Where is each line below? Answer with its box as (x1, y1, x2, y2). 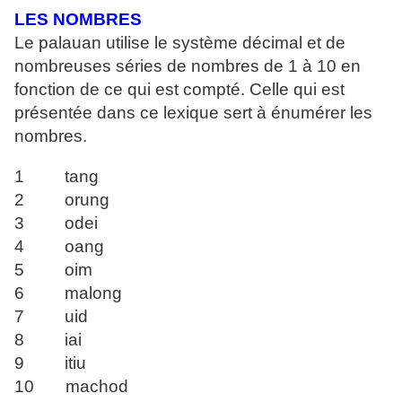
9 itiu (14, 354, 86, 373)
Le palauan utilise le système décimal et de (14, 33, 345, 53)
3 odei (14, 214, 98, 233)
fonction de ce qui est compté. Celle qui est (14, 80, 345, 100)
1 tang (14, 167, 99, 187)
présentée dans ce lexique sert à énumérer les (14, 103, 372, 123)
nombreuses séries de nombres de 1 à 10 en (14, 57, 361, 76)
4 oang (14, 237, 104, 257)
